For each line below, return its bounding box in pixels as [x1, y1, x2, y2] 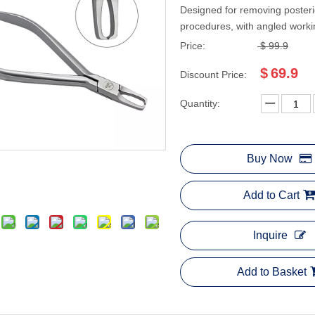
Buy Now [247, 153, 292, 165]
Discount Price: [180, 69, 247, 80]
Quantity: [180, 98, 220, 109]
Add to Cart [243, 189, 300, 201]
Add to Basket [236, 266, 307, 278]
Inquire [252, 229, 288, 241]
